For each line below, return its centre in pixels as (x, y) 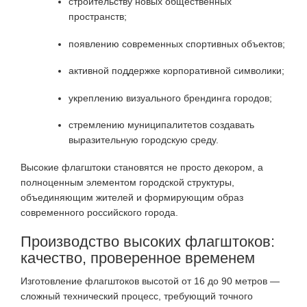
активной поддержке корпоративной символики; (176, 71)
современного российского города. (99, 212)
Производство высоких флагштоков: (148, 241)
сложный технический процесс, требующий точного (137, 296)
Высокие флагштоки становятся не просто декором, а (142, 167)
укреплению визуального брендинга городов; (170, 98)
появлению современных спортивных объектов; (177, 44)
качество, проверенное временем (138, 258)
